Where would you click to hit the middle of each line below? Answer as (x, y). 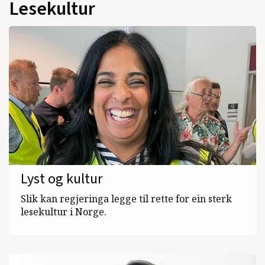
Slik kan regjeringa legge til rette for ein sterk (126, 198)
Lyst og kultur (62, 179)
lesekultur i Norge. (64, 211)
